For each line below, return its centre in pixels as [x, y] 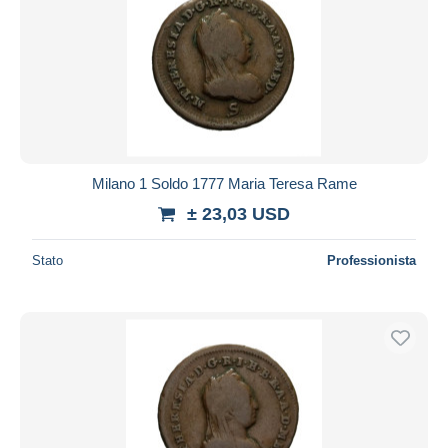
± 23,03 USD [238, 213]
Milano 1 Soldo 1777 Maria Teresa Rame [224, 183]
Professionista [371, 260]
